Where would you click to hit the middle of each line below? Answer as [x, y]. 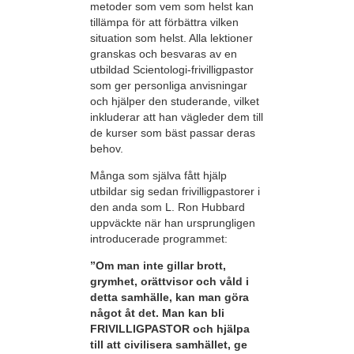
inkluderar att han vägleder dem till [177, 117]
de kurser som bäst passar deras [173, 132]
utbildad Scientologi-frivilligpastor [172, 69]
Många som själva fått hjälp [158, 176]
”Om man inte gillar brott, [158, 266]
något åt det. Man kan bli [157, 313]
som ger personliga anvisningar [169, 85]
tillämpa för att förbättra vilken [164, 22]
